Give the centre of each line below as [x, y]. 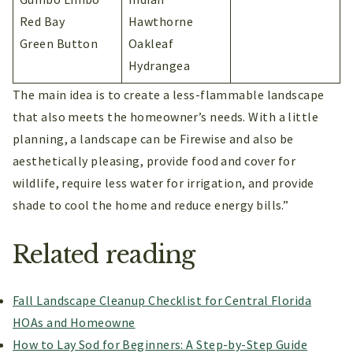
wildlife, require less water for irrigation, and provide [163, 182]
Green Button [59, 43]
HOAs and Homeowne [74, 323]
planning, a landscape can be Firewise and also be [153, 138]
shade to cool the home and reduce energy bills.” [151, 204]
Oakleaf [151, 43]
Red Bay [43, 21]
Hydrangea [160, 65]
